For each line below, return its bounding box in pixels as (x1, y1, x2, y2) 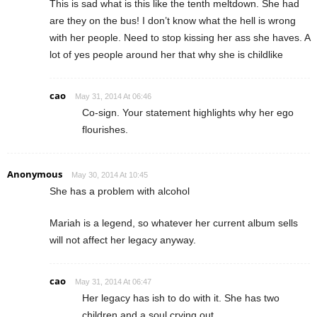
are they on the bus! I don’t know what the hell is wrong (50, 14, 296, 26)
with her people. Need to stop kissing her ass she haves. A (50, 31, 310, 43)
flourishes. (82, 123, 128, 135)
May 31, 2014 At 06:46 (75, 91, 151, 100)
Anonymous (7, 167, 62, 180)
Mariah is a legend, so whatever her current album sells (50, 217, 298, 229)
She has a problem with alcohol (50, 185, 190, 197)
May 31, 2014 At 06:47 (75, 277, 151, 286)
